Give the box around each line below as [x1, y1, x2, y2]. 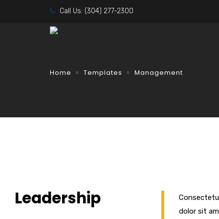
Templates [84, 68, 122, 77]
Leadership [15, 187, 101, 209]
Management [134, 68, 183, 77]
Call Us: [58, 7, 85, 15]
